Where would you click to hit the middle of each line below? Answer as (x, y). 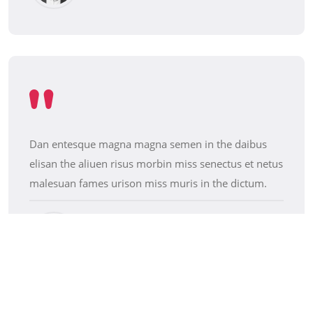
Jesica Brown (126, 229)
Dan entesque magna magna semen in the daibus (148, 144)
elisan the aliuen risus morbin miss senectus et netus (156, 164)
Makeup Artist (119, 246)
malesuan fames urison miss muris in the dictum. (148, 183)
